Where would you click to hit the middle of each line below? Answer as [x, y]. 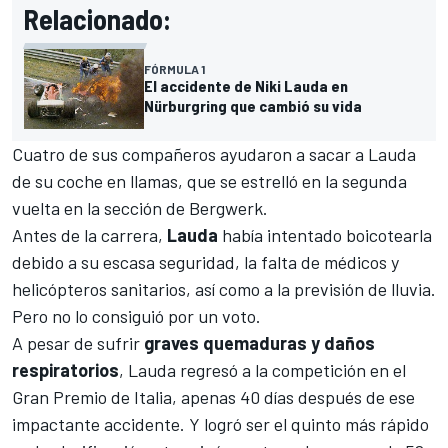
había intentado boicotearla [325, 235]
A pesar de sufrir [78, 343]
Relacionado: [97, 19]
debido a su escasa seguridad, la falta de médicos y [205, 262]
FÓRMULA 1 [174, 69]
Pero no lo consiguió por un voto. [136, 316]
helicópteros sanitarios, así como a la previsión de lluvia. [224, 289]
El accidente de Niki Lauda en [246, 86]
